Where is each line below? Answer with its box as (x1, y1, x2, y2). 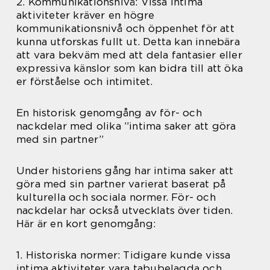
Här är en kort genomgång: (16, 218, 155, 230)
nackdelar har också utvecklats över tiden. (16, 204, 233, 216)
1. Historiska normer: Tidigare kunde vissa (16, 249, 231, 261)
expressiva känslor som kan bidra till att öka (16, 62, 243, 74)
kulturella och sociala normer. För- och (16, 191, 216, 203)
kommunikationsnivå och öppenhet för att (16, 22, 234, 34)
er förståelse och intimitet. (16, 75, 153, 87)
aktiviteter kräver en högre (16, 9, 155, 21)
